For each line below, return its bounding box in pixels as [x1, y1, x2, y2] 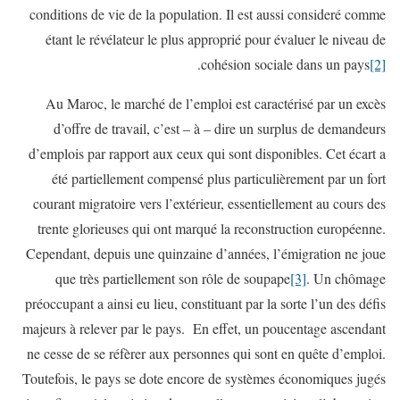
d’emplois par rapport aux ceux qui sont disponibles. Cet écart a [29, 143, 386, 162]
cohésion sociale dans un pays [201, 54, 370, 73]
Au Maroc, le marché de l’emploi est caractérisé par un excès [46, 93, 386, 112]
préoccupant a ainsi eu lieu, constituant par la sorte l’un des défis [25, 293, 386, 312]
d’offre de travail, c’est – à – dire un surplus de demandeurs [54, 118, 386, 137]
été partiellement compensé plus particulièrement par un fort [52, 168, 386, 187]
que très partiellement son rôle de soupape [55, 268, 290, 287]
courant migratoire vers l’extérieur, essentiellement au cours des [33, 193, 386, 212]
